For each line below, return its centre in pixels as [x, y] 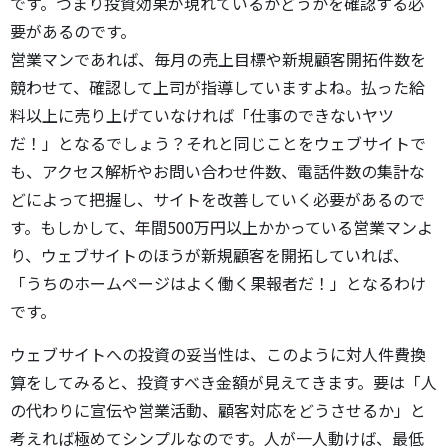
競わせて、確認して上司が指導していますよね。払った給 [217, 87]
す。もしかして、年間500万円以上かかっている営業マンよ [221, 227]
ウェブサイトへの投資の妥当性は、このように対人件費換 [218, 354]
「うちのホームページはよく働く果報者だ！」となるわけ [218, 283]
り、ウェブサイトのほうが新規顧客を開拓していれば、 [209, 255]
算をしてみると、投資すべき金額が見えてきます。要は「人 [223, 382]
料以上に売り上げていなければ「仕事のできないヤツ [202, 115]
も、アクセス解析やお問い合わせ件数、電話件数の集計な [217, 171]
